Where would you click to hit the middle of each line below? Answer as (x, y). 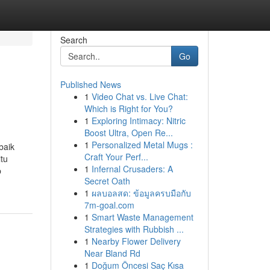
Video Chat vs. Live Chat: (140, 96)
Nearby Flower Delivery (136, 241)
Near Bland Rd (112, 253)
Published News (90, 84)
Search (74, 40)
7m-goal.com (109, 205)
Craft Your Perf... (116, 157)
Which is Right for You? (128, 108)
